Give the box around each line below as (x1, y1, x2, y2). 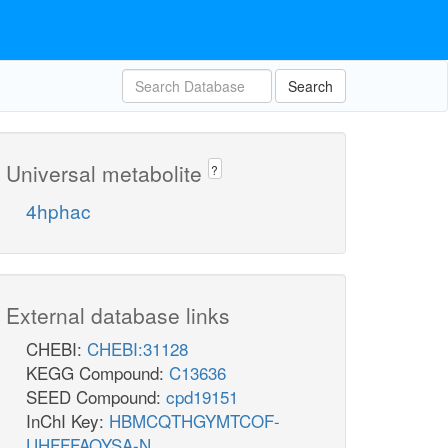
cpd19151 (166, 384, 238, 410)
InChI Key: (26, 408, 109, 434)
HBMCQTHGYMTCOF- (109, 408, 280, 434)
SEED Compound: (26, 384, 166, 410)
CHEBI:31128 (87, 336, 188, 362)
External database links (6, 300, 230, 331)
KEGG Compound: (26, 360, 169, 386)
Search (288, 76, 333, 96)
